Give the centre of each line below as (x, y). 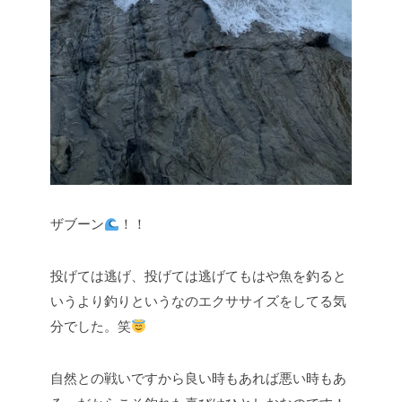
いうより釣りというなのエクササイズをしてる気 (198, 301)
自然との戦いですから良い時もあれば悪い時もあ (198, 378)
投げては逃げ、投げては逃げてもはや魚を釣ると (198, 276)
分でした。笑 (91, 326)
